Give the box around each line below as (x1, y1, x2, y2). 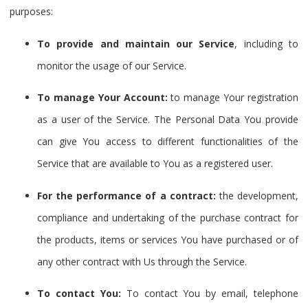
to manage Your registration (167, 91, 299, 104)
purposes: (10, 5, 53, 19)
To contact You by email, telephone (120, 286, 298, 300)
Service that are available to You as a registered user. (37, 157, 273, 170)
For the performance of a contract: (37, 188, 216, 202)
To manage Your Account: (37, 91, 168, 104)
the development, (215, 188, 299, 202)
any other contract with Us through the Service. (37, 254, 247, 268)
